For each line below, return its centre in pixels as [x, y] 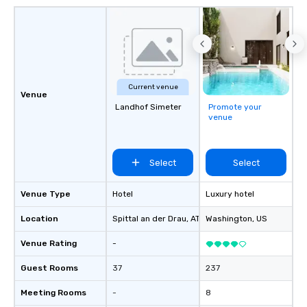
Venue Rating [49, 243]
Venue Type [46, 194]
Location [39, 219]
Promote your [235, 107]
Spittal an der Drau [149, 219]
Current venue [153, 87]
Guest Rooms [49, 268]
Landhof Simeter [148, 107]
